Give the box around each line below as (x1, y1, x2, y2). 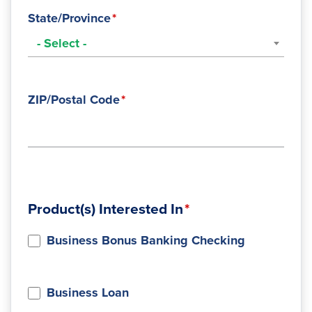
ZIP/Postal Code (28, 92, 120, 107)
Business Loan (47, 285, 129, 300)
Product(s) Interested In (28, 201, 183, 218)
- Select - (37, 36, 86, 51)
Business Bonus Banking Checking (47, 233, 245, 248)
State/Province (28, 10, 111, 26)
